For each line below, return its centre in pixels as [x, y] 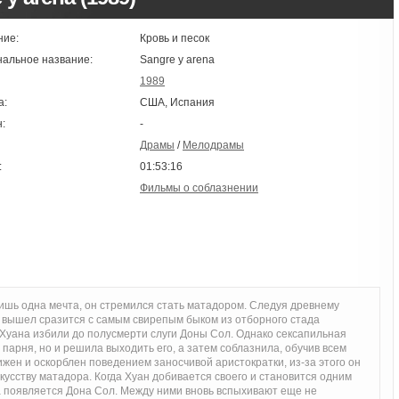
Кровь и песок [175, 38]
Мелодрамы [213, 145]
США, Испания [177, 102]
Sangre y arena [177, 60]
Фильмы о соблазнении [199, 188]
